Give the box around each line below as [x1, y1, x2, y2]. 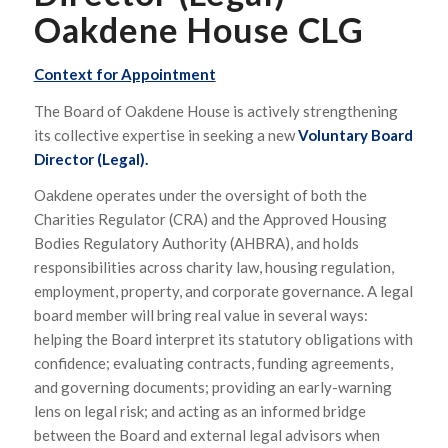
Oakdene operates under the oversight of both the [33, 186, 367, 205]
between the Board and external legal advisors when [33, 426, 380, 445]
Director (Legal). [33, 149, 148, 168]
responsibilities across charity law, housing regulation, [33, 258, 394, 277]
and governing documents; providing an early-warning [33, 378, 392, 397]
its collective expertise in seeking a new [33, 125, 298, 144]
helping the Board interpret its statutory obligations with [33, 330, 413, 349]
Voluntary [297, 125, 368, 144]
